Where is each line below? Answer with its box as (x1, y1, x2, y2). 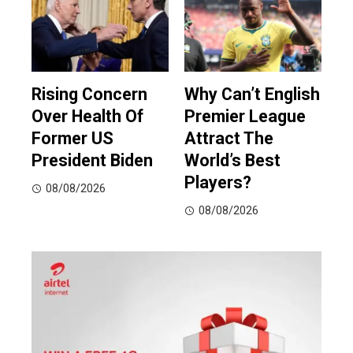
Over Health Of (32, 106, 143, 127)
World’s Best (184, 150, 281, 171)
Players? (184, 173, 251, 193)
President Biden (32, 150, 153, 171)
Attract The (184, 128, 273, 149)
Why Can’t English (184, 84, 320, 105)
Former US (32, 128, 113, 149)
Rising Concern (32, 84, 147, 105)
